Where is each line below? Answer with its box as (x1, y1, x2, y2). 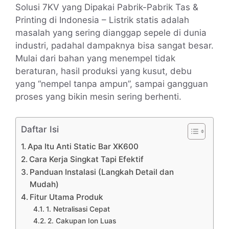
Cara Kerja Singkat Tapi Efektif (29, 154, 144, 164)
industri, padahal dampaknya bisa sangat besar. (15, 40, 214, 51)
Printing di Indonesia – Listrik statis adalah (15, 14, 189, 25)
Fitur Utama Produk (30, 192, 104, 202)
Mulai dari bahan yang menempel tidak (15, 53, 175, 63)
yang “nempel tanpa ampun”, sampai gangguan (15, 78, 208, 89)
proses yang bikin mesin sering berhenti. (15, 91, 181, 102)
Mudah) (30, 179, 59, 189)
